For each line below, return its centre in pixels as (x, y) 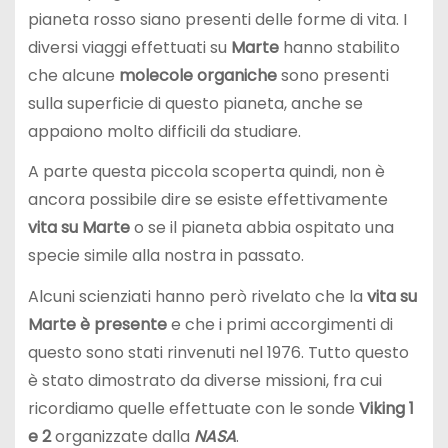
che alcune (73, 75)
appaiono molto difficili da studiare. (164, 131)
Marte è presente (97, 325)
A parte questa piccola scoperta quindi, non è (206, 172)
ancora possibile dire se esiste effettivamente (207, 200)
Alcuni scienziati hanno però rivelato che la (197, 297)
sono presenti (332, 75)
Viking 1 (386, 409)
